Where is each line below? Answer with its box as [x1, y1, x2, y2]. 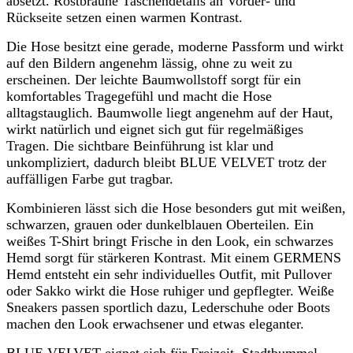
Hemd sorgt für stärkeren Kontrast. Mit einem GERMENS [6, 250, 341, 266]
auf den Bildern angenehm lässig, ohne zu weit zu [6, 55, 292, 72]
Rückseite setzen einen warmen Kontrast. [6, 9, 243, 26]
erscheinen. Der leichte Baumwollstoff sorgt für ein [6, 72, 301, 88]
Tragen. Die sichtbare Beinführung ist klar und [6, 138, 273, 154]
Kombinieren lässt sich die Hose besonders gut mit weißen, [6, 200, 346, 217]
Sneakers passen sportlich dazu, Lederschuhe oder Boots [6, 299, 330, 316]
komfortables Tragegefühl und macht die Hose [6, 88, 272, 105]
